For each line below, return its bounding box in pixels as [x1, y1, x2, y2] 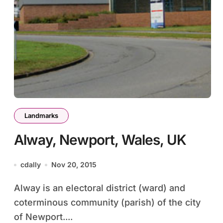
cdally [20, 160, 41, 169]
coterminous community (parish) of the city [14, 197, 201, 208]
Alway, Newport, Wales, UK [14, 131, 186, 148]
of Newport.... [14, 212, 73, 222]
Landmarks [24, 111, 58, 119]
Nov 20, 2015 [51, 160, 97, 169]
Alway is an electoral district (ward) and [14, 183, 20, 193]
